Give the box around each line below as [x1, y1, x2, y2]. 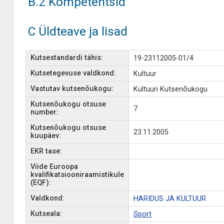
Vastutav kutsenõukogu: [30, 84, 113, 93]
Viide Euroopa [30, 162, 78, 171]
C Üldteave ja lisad [27, 24, 127, 38]
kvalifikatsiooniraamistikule [30, 170, 124, 179]
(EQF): [30, 178, 51, 187]
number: [30, 108, 58, 116]
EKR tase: [30, 147, 62, 155]
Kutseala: [30, 209, 62, 218]
